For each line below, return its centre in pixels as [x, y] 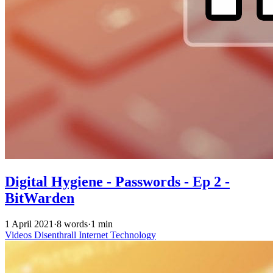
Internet [94, 235]
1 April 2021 [29, 224]
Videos [19, 235]
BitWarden [40, 198]
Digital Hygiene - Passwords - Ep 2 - [117, 182]
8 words [72, 224]
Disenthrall [56, 235]
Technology [133, 235]
